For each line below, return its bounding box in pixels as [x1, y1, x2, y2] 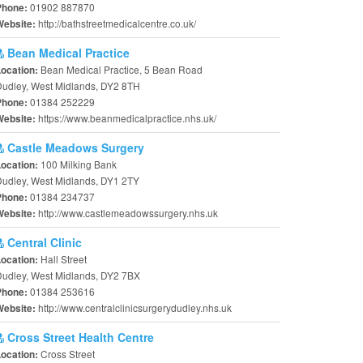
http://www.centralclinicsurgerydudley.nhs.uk [38, 301, 232, 314]
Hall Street [41, 252, 87, 266]
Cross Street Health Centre [4, 329, 154, 345]
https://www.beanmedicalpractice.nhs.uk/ [38, 111, 216, 125]
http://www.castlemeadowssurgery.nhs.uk [38, 206, 218, 220]
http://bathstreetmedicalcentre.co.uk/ [38, 16, 196, 30]
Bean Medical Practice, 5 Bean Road [41, 62, 203, 76]
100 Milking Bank [41, 157, 117, 171]
